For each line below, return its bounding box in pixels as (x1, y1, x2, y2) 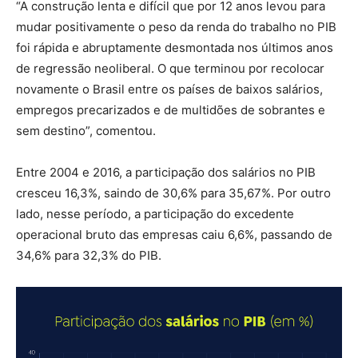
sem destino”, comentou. (16, 122, 156, 138)
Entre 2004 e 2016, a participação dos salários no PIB (16, 164, 316, 180)
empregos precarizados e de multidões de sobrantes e (16, 101, 325, 117)
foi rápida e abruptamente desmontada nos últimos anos (16, 39, 333, 55)
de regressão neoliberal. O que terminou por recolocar (16, 60, 324, 76)
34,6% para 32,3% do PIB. (16, 247, 161, 263)
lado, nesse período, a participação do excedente (16, 205, 294, 221)
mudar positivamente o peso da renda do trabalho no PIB (16, 18, 336, 34)
